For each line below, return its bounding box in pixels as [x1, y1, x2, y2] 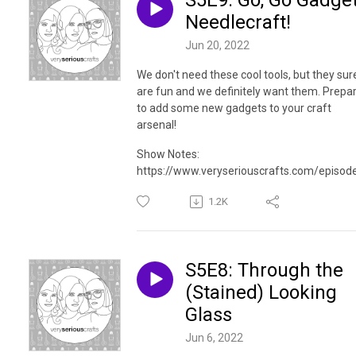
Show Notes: [137, 148, 199, 161]
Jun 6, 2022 [185, 331, 243, 344]
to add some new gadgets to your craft [137, 102, 331, 115]
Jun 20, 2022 [185, 39, 250, 52]
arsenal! [137, 118, 176, 132]
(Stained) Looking [185, 281, 337, 304]
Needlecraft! [185, 11, 291, 34]
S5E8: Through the [185, 259, 343, 282]
